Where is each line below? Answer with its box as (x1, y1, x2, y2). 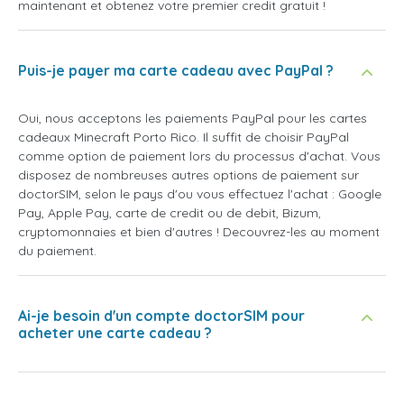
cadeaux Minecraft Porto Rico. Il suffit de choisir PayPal (18, 128, 349, 145)
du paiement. (18, 242, 96, 259)
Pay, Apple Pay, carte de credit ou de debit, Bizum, (18, 204, 321, 221)
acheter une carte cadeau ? (18, 323, 212, 342)
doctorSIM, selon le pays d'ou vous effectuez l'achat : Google (18, 185, 381, 202)
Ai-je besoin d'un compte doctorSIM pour (18, 306, 305, 325)
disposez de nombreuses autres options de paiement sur (18, 166, 359, 183)
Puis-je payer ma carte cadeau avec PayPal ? (18, 60, 334, 79)
